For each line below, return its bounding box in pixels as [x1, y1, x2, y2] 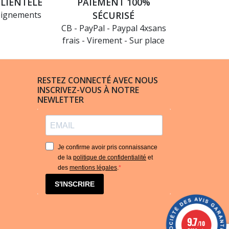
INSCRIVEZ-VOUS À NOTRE [37, 84, 139, 96]
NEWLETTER [37, 94, 84, 105]
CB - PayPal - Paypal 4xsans [61, 22, 166, 34]
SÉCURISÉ [93, 9, 135, 21]
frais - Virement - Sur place [62, 35, 165, 46]
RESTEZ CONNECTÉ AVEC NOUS [37, 75, 158, 86]
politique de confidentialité [73, 154, 146, 161]
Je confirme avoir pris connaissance [58, 144, 157, 151]
